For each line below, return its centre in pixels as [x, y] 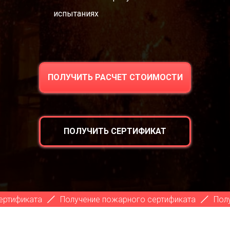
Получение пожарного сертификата [85, 199]
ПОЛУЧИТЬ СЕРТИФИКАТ [115, 131]
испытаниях [76, 14]
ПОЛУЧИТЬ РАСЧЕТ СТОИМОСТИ [115, 77]
